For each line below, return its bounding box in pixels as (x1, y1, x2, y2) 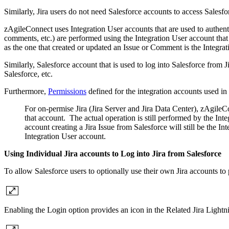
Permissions (48, 87, 86, 96)
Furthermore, (4, 87, 48, 96)
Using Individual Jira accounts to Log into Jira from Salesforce (4, 149, 221, 158)
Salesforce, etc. (4, 70, 55, 79)
